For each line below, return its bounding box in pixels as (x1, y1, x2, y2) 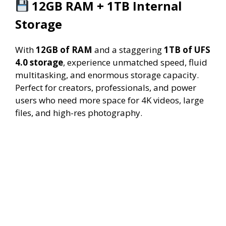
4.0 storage (15, 56, 63, 68)
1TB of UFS (164, 44, 210, 55)
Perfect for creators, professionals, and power (15, 82, 196, 93)
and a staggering (92, 44, 164, 55)
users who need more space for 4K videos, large (15, 94, 204, 106)
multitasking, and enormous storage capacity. (15, 69, 199, 81)
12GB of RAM (36, 44, 92, 55)
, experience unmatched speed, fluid (63, 56, 207, 68)
